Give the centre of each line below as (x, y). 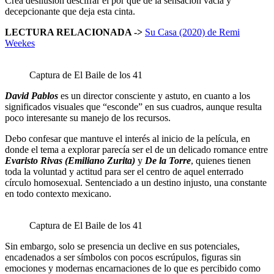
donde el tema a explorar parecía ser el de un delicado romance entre (136, 149)
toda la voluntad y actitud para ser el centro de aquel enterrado (124, 171)
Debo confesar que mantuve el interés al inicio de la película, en (128, 138)
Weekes (20, 43)
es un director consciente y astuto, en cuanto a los (154, 95)
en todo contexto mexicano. (58, 193)
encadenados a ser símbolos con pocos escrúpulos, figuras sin (123, 257)
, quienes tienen (221, 160)
